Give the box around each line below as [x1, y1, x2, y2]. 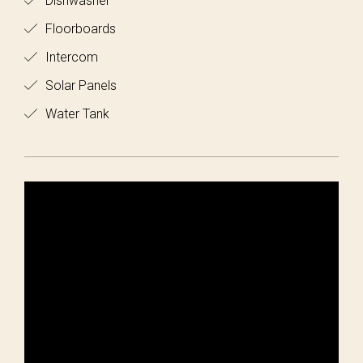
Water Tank [42, 106, 109, 122]
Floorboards [42, 21, 116, 36]
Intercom [42, 49, 98, 65]
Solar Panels [42, 78, 117, 93]
